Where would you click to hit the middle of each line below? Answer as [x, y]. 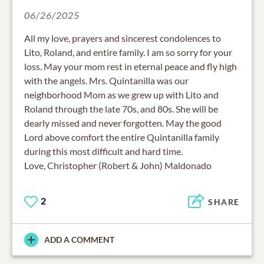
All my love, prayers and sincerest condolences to [123, 38]
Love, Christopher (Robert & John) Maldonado [118, 166]
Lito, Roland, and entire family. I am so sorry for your [128, 52]
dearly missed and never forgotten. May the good [123, 123]
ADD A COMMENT [79, 240]
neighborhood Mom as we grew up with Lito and [121, 95]
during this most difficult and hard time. [103, 151]
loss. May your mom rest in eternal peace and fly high [131, 67]
